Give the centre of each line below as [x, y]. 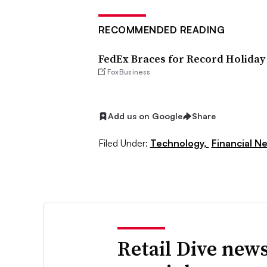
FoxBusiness [129, 72]
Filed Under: [123, 143]
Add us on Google [145, 116]
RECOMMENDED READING [161, 30]
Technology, [179, 143]
